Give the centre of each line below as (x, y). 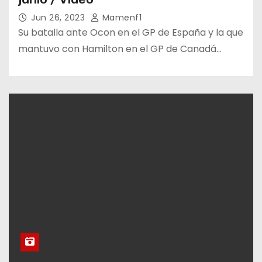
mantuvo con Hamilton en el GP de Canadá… (120, 49)
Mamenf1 (120, 17)
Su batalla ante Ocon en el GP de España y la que (131, 32)
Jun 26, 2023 (59, 17)
